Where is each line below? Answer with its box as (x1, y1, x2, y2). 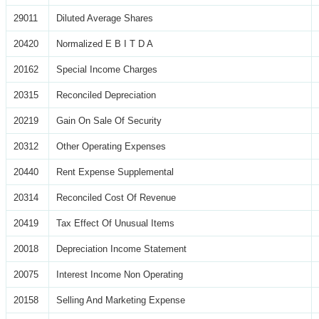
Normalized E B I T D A (56, 38, 153, 49)
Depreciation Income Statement (56, 243, 187, 254)
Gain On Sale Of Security (56, 115, 162, 126)
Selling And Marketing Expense (56, 294, 185, 305)
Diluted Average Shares (56, 12, 153, 23)
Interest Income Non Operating (56, 268, 183, 280)
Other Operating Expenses (56, 140, 166, 152)
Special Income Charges (56, 63, 157, 75)
